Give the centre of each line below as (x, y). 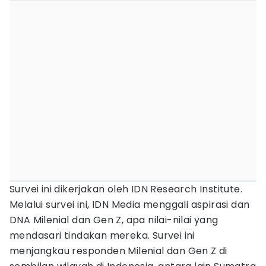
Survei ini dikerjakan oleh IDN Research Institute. (126, 189)
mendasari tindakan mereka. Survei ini (102, 235)
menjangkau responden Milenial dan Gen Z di (118, 251)
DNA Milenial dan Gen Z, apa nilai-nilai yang (114, 220)
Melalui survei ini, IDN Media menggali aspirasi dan (130, 205)
